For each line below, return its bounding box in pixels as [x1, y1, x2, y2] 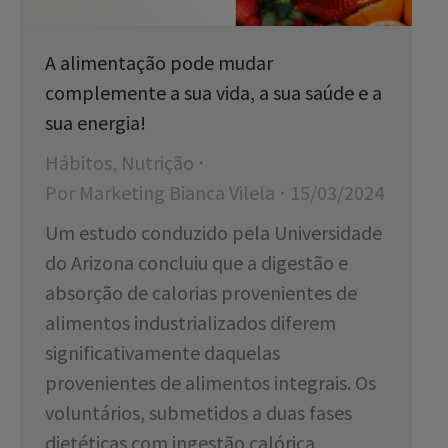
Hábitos [45, 150, 112, 176]
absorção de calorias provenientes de [45, 280, 357, 306]
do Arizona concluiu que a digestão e [45, 250, 348, 276]
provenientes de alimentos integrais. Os [45, 370, 376, 396]
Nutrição [121, 150, 194, 176]
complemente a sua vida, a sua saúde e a [45, 80, 382, 106]
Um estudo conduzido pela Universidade [45, 220, 382, 246]
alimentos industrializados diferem [45, 310, 336, 336]
